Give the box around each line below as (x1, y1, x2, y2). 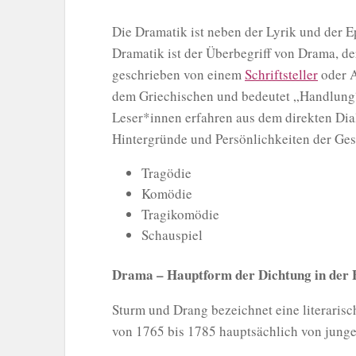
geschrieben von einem (112, 64, 245, 83)
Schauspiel (141, 225, 203, 244)
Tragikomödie (141, 204, 219, 223)
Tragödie (141, 163, 192, 182)
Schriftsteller (245, 64, 318, 83)
